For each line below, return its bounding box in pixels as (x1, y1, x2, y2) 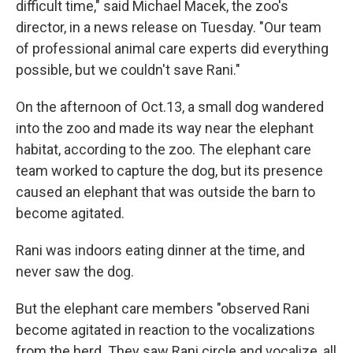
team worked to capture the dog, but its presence (16, 162, 323, 180)
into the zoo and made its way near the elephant (16, 120, 314, 137)
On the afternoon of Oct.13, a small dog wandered (16, 98, 324, 116)
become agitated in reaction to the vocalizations (16, 321, 315, 339)
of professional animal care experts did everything (16, 40, 329, 58)
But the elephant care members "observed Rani (16, 300, 310, 318)
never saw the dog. (16, 263, 134, 281)
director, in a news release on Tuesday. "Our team (16, 19, 321, 36)
